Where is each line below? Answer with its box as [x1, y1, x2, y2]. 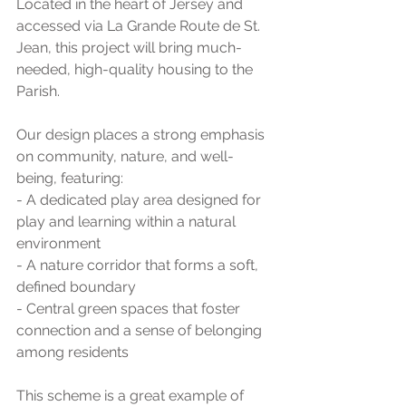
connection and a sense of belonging [16, 322, 266, 339]
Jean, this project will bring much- [16, 39, 242, 56]
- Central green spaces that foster [16, 300, 244, 317]
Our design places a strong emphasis [16, 126, 268, 143]
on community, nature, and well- [16, 148, 234, 165]
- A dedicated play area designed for [16, 191, 265, 208]
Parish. [16, 82, 60, 100]
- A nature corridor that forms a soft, [16, 256, 262, 274]
